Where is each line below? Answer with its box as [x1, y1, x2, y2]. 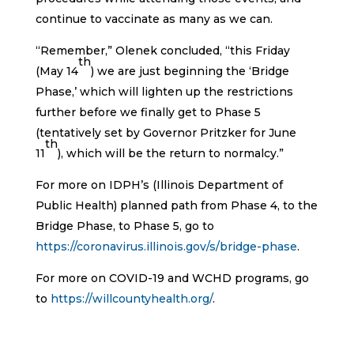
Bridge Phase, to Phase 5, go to [35, 218, 214, 233]
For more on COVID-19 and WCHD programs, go [35, 270, 309, 285]
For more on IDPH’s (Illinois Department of [35, 177, 283, 192]
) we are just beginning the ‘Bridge [90, 63, 289, 78]
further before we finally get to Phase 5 [35, 104, 261, 119]
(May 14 [35, 63, 78, 78]
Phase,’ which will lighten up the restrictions [35, 84, 293, 99]
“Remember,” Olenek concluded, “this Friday [35, 43, 290, 58]
